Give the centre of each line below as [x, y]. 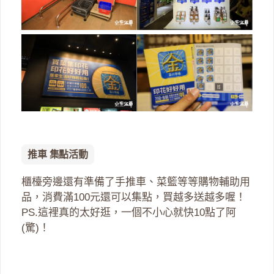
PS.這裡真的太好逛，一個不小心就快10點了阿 [129, 213]
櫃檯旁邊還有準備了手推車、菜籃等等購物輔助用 [136, 182]
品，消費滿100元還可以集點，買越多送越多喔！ [134, 198]
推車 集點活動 [58, 155]
